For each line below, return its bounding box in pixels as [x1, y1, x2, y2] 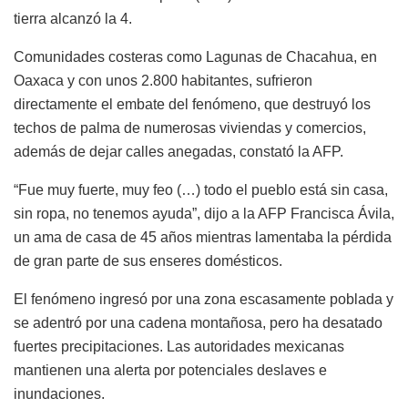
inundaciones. [14, 386, 105, 403]
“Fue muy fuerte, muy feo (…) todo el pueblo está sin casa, [14, 182, 388, 199]
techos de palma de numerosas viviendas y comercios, [14, 120, 366, 137]
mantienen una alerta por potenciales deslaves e [14, 362, 327, 379]
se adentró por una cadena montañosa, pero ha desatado [14, 315, 382, 331]
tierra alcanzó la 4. [14, 11, 132, 27]
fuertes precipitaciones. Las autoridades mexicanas [14, 339, 344, 355]
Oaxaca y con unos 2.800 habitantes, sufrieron [14, 73, 312, 89]
